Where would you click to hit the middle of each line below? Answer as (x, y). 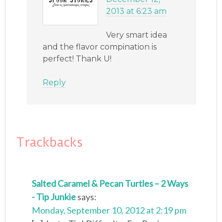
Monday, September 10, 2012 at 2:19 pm (109, 210)
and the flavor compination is (100, 47)
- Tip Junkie (54, 197)
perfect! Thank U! (77, 59)
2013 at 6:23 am (137, 11)
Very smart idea (137, 35)
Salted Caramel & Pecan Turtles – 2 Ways (110, 184)
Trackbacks (50, 142)
